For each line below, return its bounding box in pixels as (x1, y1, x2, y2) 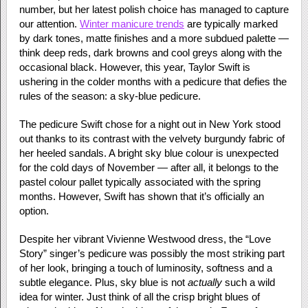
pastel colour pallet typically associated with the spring (19, 176, 261, 188)
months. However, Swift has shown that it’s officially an (19, 190, 264, 202)
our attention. (19, 18, 80, 30)
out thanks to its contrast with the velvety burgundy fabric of (19, 133, 285, 144)
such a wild (221, 276, 275, 288)
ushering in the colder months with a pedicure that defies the (19, 76, 287, 87)
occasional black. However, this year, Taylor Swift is (19, 61, 250, 73)
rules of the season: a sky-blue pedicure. (19, 90, 201, 102)
